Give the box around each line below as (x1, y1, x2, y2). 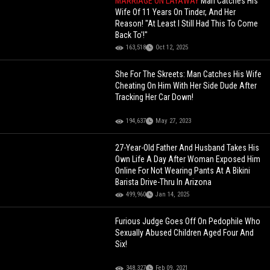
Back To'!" (115, 30, 148, 40)
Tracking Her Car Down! (115, 92, 194, 102)
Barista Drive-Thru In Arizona (115, 177, 212, 187)
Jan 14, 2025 (155, 190, 190, 199)
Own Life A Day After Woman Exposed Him (115, 154, 261, 165)
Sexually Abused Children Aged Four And (115, 228, 254, 238)
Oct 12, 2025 (155, 43, 189, 52)
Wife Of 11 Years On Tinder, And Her (115, 7, 236, 17)
